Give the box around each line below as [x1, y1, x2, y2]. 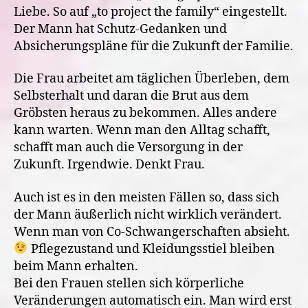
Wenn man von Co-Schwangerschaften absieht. [14, 223, 290, 240]
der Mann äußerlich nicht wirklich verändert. [14, 206, 282, 223]
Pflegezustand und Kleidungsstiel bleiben [27, 241, 275, 257]
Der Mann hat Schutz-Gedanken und [14, 21, 227, 37]
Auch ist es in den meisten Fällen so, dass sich [14, 189, 279, 206]
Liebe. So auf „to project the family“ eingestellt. [14, 3, 287, 20]
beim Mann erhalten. [14, 258, 138, 274]
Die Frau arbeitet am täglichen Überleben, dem [14, 71, 289, 87]
